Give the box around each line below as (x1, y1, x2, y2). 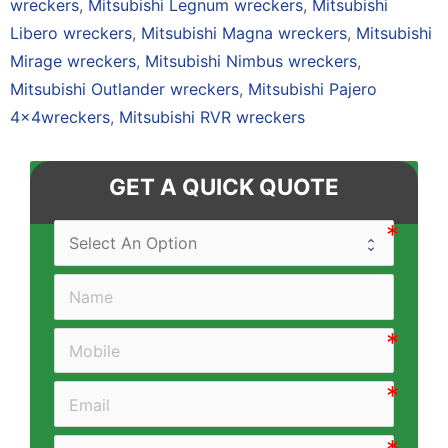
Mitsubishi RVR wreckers (119, 106, 305, 127)
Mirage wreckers (10, 50, 136, 71)
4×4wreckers (10, 106, 110, 127)
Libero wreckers (10, 22, 132, 43)
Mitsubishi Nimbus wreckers (145, 50, 357, 71)
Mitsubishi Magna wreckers (141, 22, 347, 43)
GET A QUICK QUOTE (109, 172, 339, 200)
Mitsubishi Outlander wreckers (10, 78, 239, 99)
